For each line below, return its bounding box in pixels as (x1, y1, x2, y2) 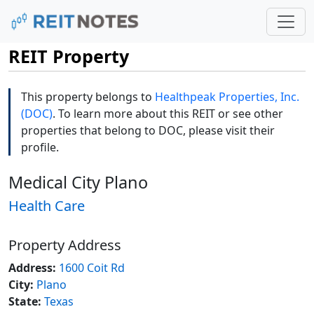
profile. (21, 139, 59, 156)
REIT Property (8, 44, 129, 69)
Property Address (8, 235, 121, 255)
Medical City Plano (8, 171, 148, 194)
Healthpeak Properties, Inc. (155, 89, 299, 105)
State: (8, 294, 41, 310)
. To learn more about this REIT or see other (53, 106, 283, 122)
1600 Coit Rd (59, 260, 125, 276)
